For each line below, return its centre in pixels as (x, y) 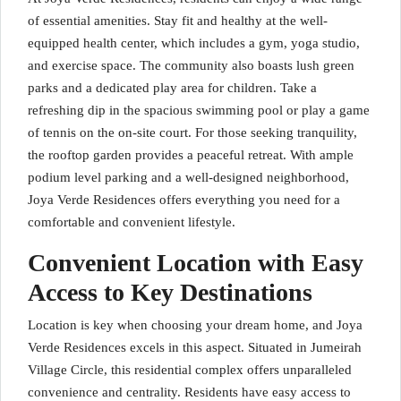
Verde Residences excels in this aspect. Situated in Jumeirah (195, 347)
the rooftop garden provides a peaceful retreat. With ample (191, 155)
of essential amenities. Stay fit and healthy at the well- (178, 21)
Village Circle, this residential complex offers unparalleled (190, 370)
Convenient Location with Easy (196, 263)
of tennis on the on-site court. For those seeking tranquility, (192, 132)
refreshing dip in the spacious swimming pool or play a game (199, 110)
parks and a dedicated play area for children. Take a (172, 88)
